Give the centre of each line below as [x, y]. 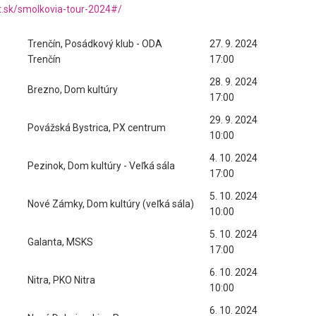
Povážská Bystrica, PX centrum [97, 128]
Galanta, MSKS [60, 242]
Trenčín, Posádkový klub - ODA [95, 44]
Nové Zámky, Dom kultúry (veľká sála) [111, 204]
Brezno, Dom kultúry [73, 90]
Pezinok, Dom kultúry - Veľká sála [101, 166]
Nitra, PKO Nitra [61, 280]
